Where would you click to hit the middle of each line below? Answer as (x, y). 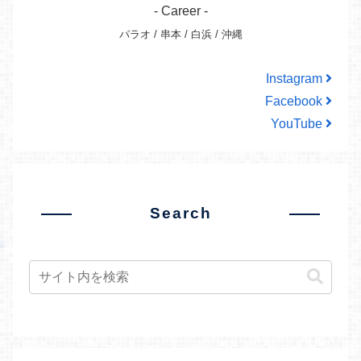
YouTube (298, 124)
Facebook (295, 102)
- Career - (180, 11)
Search (180, 213)
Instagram (296, 79)
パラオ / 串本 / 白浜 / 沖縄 (180, 35)
